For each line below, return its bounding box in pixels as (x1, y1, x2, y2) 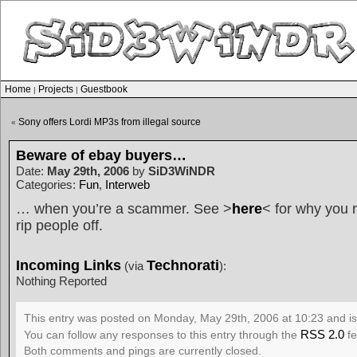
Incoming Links (16, 257, 121, 273)
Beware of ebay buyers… (16, 147, 186, 163)
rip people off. (16, 218, 103, 233)
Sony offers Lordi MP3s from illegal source (18, 116, 201, 127)
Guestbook (80, 84, 127, 95)
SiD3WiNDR (148, 164, 215, 178)
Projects (38, 84, 73, 95)
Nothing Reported (16, 274, 107, 288)
